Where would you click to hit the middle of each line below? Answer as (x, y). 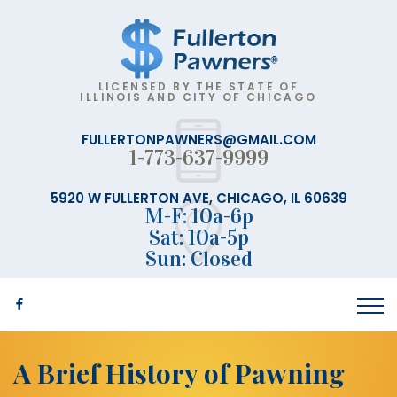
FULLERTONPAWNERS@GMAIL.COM (198, 140)
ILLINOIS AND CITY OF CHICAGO (198, 97)
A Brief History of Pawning (179, 374)
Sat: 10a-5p (198, 238)
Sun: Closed (198, 259)
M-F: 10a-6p (198, 217)
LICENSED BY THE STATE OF (198, 87)
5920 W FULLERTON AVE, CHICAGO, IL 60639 (198, 198)
